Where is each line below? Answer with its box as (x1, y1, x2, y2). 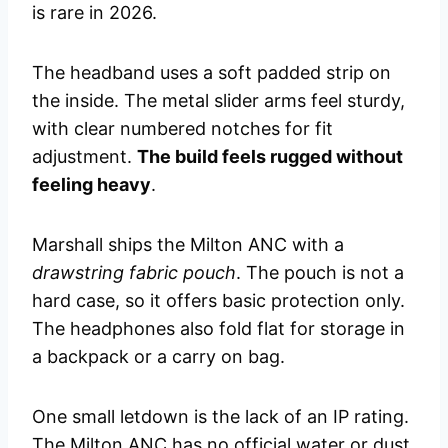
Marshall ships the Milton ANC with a (32, 234, 344, 256)
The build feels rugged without (137, 146, 403, 168)
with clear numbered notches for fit (32, 118, 333, 140)
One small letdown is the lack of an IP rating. (32, 406, 409, 428)
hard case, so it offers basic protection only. (32, 290, 405, 312)
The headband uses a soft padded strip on (32, 62, 391, 84)
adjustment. (32, 146, 137, 168)
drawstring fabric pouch (32, 262, 236, 284)
